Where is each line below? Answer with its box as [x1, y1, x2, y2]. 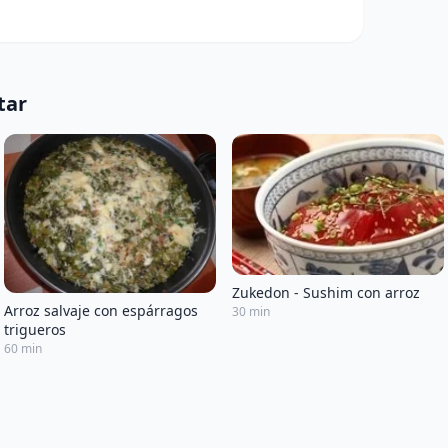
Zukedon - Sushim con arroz [232, 282, 420, 302]
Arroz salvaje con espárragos [4, 301, 198, 321]
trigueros [4, 320, 66, 340]
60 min [4, 340, 42, 358]
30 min [232, 302, 270, 320]
